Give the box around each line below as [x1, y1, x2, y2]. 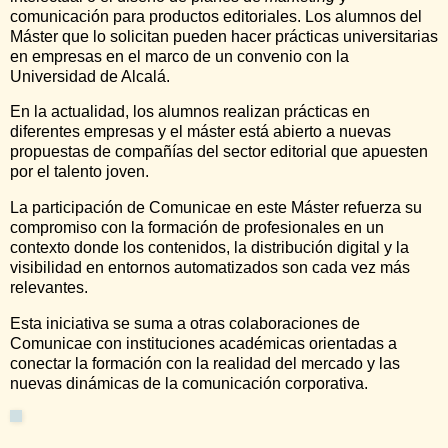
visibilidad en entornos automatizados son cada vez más [10, 259, 410, 277]
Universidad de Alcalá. [10, 67, 174, 85]
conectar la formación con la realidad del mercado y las [10, 355, 400, 373]
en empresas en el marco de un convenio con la [10, 47, 349, 65]
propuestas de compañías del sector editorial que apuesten [10, 143, 428, 161]
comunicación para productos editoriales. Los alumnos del [10, 7, 422, 25]
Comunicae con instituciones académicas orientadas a [10, 335, 397, 353]
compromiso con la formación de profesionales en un [10, 219, 384, 237]
